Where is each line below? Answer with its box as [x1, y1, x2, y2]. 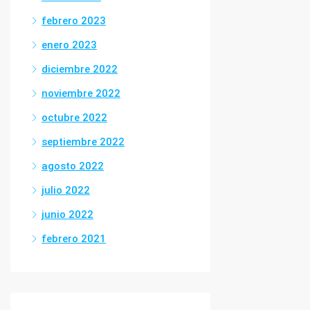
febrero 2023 [42, 15, 106, 27]
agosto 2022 [42, 160, 104, 172]
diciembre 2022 [42, 63, 118, 75]
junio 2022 [42, 208, 93, 221]
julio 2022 [42, 184, 90, 197]
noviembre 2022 [42, 87, 120, 100]
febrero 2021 [42, 232, 106, 245]
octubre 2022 [42, 111, 107, 124]
